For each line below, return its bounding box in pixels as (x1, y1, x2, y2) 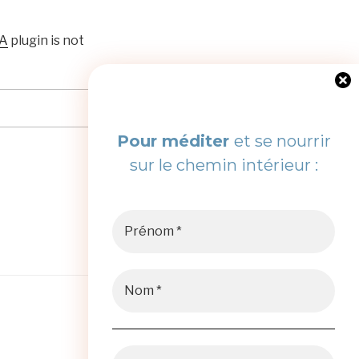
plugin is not (8, 32, 84, 48)
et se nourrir (233, 131, 331, 151)
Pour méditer (116, 131, 234, 151)
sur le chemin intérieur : (129, 155, 318, 175)
